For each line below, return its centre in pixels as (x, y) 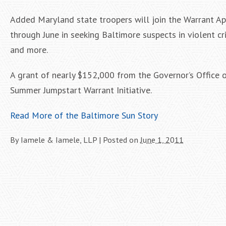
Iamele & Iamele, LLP (59, 140)
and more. (29, 50)
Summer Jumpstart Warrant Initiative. (81, 90)
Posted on (122, 140)
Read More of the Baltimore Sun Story (84, 115)
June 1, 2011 (162, 140)
